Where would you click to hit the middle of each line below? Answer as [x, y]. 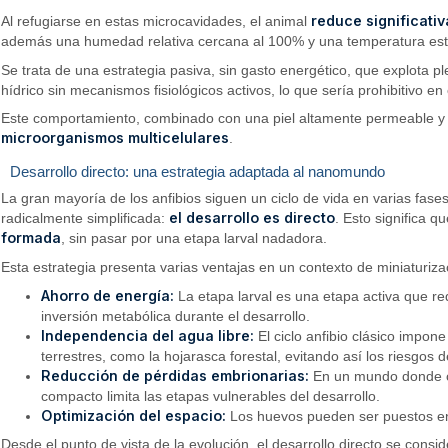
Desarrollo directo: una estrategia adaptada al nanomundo [197, 172]
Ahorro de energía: [108, 295]
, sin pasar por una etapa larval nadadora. [194, 238]
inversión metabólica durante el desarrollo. [176, 315]
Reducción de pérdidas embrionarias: [175, 375]
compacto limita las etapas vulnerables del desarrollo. [211, 395]
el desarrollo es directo [252, 218]
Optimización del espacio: [134, 415]
